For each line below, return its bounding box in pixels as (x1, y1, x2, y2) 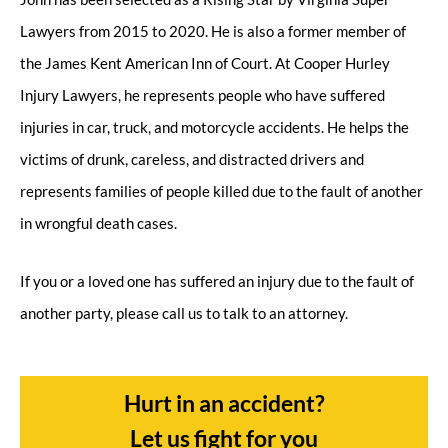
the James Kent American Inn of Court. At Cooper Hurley (20, 54, 390, 72)
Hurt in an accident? (123, 388, 325, 417)
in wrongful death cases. (20, 214, 177, 232)
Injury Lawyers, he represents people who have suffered (20, 86, 385, 104)
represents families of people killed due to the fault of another (20, 182, 423, 200)
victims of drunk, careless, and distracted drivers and (20, 150, 364, 168)
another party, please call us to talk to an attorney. (20, 304, 348, 323)
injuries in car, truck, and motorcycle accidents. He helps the (20, 118, 409, 136)
